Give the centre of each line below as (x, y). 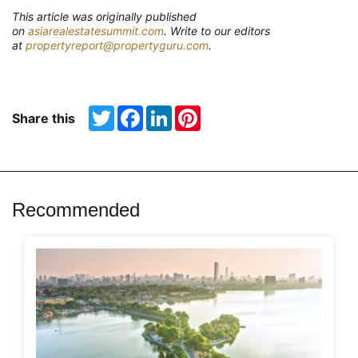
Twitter (132, 112)
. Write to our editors (217, 31)
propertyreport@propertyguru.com (117, 46)
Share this (44, 119)
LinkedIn (194, 112)
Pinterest (224, 112)
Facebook (169, 112)
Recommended (76, 210)
